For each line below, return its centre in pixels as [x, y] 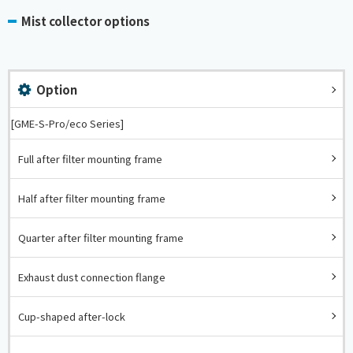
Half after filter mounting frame [92, 198]
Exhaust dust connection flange [92, 277]
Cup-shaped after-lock [72, 316]
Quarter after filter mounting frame [101, 237]
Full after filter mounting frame [90, 158]
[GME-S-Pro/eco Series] [67, 123]
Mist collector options [85, 20]
